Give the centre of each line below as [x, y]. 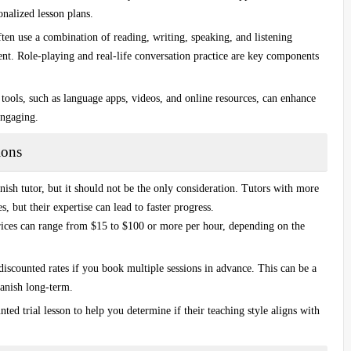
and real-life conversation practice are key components [197, 56]
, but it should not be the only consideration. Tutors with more [180, 188]
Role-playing [46, 56]
